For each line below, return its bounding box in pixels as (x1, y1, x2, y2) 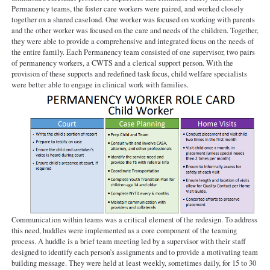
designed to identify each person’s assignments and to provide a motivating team (11, 246, 258, 257)
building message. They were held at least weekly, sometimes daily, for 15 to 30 (11, 257, 256, 268)
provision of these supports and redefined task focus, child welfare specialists (11, 68, 247, 79)
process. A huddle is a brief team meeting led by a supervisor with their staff (11, 236, 246, 246)
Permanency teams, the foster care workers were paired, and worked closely (11, 3, 243, 14)
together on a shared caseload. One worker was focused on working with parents (11, 14, 255, 25)
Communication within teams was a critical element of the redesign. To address (11, 214, 257, 225)
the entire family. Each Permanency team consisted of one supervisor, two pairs (11, 46, 255, 57)
